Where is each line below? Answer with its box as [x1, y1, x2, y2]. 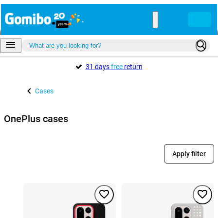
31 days [85, 63, 111, 71]
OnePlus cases [4, 112, 68, 125]
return [122, 63, 143, 71]
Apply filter [172, 150, 206, 158]
